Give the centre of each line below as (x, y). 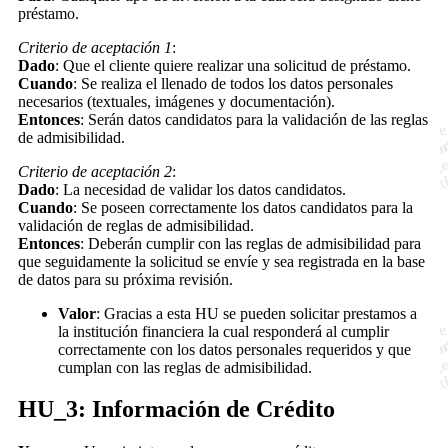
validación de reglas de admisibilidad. (136, 225)
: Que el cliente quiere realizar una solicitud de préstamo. (233, 65)
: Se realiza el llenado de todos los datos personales (233, 83)
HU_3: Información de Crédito (176, 409)
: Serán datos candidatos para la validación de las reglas (254, 119)
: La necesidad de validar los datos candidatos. (200, 189)
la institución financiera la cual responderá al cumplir (223, 331)
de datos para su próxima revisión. (125, 279)
